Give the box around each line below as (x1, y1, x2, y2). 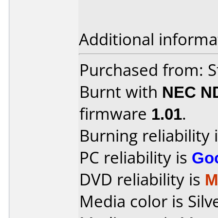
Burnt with (79, 81, 162, 103)
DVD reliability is (79, 168, 205, 190)
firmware (79, 103, 151, 125)
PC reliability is (79, 146, 192, 168)
